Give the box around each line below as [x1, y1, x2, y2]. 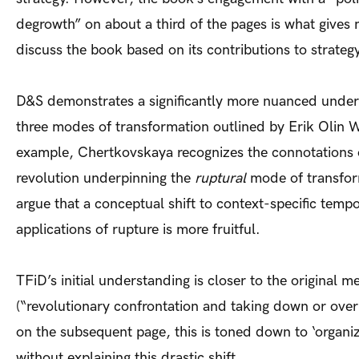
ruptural [195, 170, 246, 188]
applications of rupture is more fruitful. [16, 221, 260, 239]
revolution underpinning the [16, 170, 195, 188]
